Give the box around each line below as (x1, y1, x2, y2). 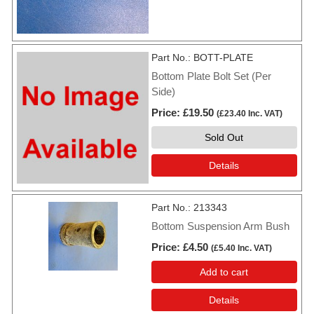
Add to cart (200, 266, 249, 278)
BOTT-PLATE (193, 51, 253, 63)
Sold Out (205, 131, 244, 143)
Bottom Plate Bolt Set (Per (151, 69, 271, 82)
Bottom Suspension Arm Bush (151, 219, 289, 232)
